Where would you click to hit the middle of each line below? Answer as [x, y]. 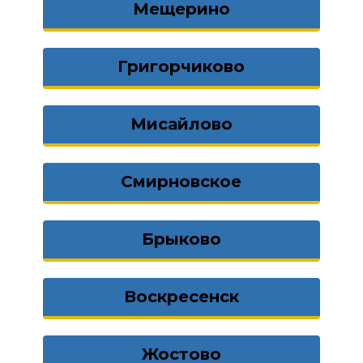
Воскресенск [181, 297]
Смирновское [181, 181]
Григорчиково [181, 66]
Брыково [181, 239]
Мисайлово [181, 124]
